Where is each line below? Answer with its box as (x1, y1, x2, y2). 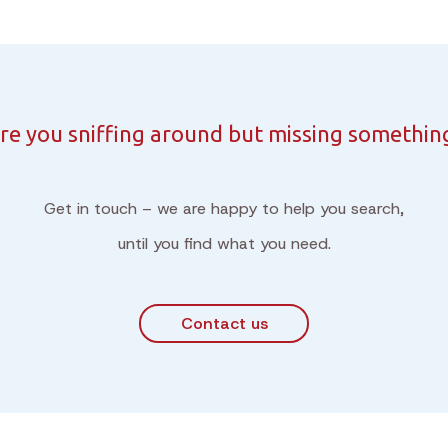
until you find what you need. (117, 233, 331, 254)
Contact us (180, 312, 268, 334)
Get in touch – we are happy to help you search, (44, 198, 404, 219)
